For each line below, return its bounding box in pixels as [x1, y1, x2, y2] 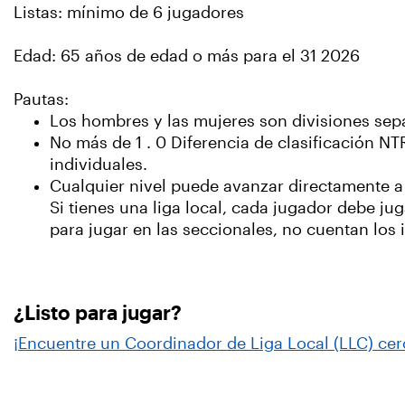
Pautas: [14, 90, 73, 108]
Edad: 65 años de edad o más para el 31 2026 [14, 47, 360, 65]
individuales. [50, 155, 147, 174]
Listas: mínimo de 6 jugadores [14, 4, 244, 22]
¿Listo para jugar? [14, 306, 182, 320]
